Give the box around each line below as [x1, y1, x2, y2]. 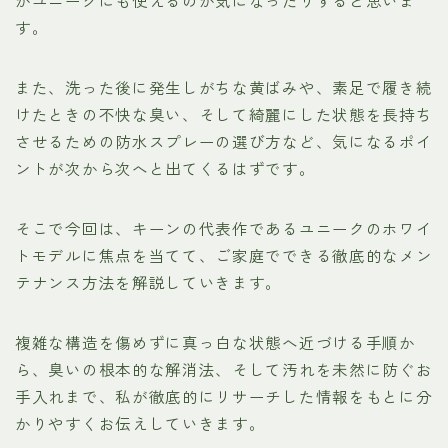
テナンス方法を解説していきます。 [15, 271, 283, 294]
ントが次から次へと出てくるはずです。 [15, 157, 316, 180]
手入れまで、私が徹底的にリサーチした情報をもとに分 [15, 385, 433, 408]
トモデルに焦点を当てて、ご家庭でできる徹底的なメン [15, 244, 433, 267]
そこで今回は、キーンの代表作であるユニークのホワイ [15, 217, 433, 240]
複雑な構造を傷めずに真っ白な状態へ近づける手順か [15, 331, 416, 354]
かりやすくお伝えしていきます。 [15, 412, 266, 435]
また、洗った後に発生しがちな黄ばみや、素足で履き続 [15, 76, 433, 99]
